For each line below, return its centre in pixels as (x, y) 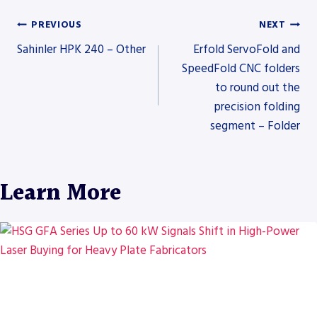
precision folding (257, 106)
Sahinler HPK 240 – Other (81, 49)
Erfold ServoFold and (247, 49)
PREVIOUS (57, 25)
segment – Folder (255, 126)
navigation (74, 99)
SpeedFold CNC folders (241, 68)
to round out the (258, 87)
